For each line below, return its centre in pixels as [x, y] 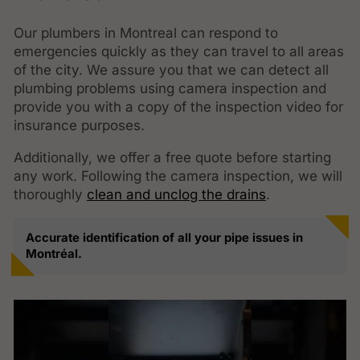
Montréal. [53, 254]
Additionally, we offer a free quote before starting [173, 157]
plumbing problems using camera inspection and [170, 88]
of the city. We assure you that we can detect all [172, 70]
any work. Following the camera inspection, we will [178, 176]
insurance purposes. [80, 125]
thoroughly [51, 194]
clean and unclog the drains [177, 194]
